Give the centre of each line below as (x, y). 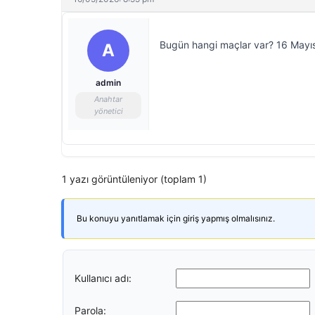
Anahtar (108, 99)
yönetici (108, 111)
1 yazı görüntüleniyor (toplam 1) (134, 179)
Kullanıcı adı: (103, 278)
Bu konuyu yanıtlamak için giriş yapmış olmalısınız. (176, 218)
